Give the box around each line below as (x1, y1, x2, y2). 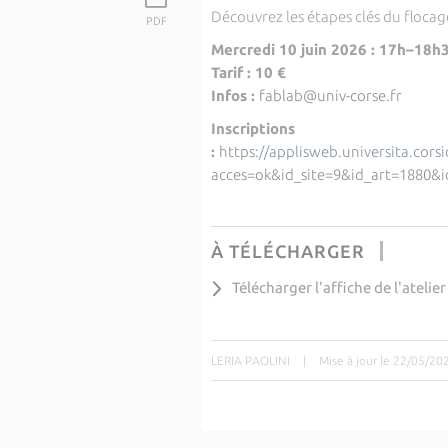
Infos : (210, 87, 259, 104)
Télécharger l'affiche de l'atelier (231, 279, 446, 296)
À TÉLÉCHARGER (210, 241, 365, 261)
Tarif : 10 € (210, 64, 286, 81)
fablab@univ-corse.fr (258, 87, 402, 104)
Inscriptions (210, 120, 295, 137)
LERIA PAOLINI (210, 353, 290, 367)
